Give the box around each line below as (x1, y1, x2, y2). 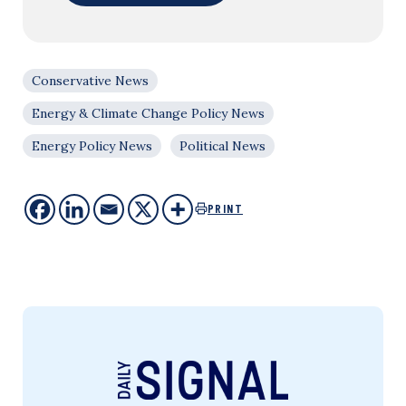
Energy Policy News (32, 137, 152, 154)
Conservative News (32, 72, 149, 89)
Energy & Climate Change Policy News (32, 104, 265, 121)
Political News (179, 137, 266, 154)
